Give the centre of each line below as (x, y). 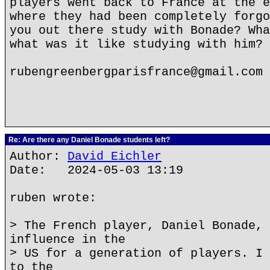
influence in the (67, 240)
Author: (39, 156)
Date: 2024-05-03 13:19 (96, 170)
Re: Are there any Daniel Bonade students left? (88, 140)
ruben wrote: (53, 198)
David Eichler (115, 156)
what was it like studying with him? (136, 44)
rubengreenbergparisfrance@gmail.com (136, 72)
